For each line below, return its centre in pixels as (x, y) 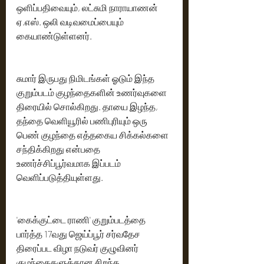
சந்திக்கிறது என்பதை (59, 149)
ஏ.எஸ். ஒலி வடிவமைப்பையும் (71, 22)
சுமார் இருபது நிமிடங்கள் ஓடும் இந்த (86, 78)
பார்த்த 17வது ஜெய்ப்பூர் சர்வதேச (79, 234)
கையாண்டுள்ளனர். (54, 36)
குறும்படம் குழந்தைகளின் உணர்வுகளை (93, 93)
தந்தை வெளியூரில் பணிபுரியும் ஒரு (83, 121)
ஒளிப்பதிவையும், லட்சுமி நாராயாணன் (88, 8)
